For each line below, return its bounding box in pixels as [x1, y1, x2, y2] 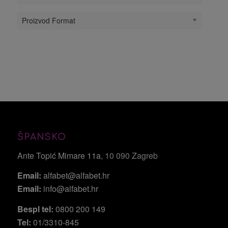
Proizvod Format [21, 15, 75, 26]
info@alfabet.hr [43, 183, 98, 195]
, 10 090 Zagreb [100, 149, 158, 161]
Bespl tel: [17, 203, 53, 215]
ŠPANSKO [17, 132, 66, 142]
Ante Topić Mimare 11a [17, 149, 101, 161]
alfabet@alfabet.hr [43, 169, 109, 182]
